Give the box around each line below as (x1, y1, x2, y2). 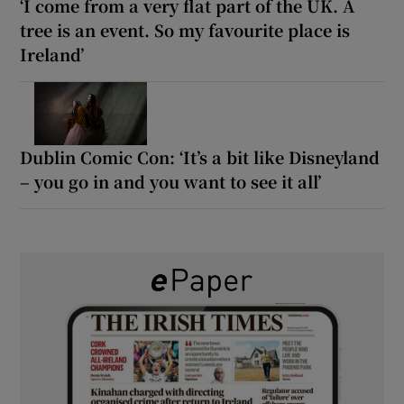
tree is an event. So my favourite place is (20, 17, 351, 41)
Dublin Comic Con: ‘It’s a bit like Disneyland (20, 144, 381, 169)
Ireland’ (20, 41, 85, 66)
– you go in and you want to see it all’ (20, 169, 322, 193)
